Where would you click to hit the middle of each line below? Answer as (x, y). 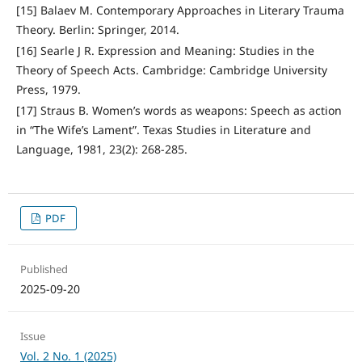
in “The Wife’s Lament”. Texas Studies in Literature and (163, 130)
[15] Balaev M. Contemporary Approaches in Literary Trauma (180, 11)
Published (44, 269)
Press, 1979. (48, 90)
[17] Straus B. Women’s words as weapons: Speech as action (179, 111)
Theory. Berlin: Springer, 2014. (97, 30)
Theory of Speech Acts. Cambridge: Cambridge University (171, 70)
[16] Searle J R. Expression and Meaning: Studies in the (165, 51)
